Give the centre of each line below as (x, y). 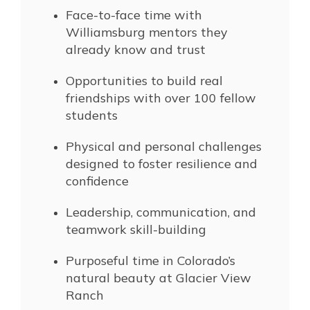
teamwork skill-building (136, 229)
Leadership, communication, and (161, 212)
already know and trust (136, 49)
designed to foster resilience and (162, 163)
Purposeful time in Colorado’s (151, 260)
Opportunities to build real (144, 80)
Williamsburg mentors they (147, 32)
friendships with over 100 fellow (161, 98)
